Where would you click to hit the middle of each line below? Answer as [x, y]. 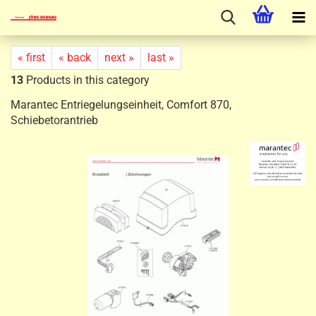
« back [75, 57]
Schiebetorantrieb [54, 120]
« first [31, 57]
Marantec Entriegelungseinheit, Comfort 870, [121, 105]
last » [161, 57]
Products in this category [86, 80]
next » [119, 57]
